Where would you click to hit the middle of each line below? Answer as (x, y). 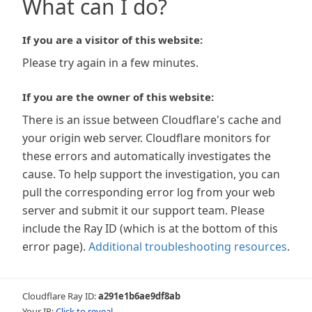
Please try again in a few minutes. (110, 63)
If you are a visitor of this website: (112, 40)
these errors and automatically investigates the (147, 156)
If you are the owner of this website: (118, 97)
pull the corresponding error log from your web (149, 192)
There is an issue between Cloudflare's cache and (152, 120)
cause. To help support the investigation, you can (151, 174)
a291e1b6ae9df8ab (139, 296)
